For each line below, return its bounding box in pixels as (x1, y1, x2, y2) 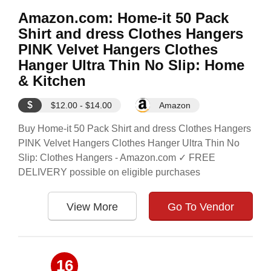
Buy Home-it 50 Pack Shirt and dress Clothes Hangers (18, 123, 251, 134)
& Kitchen (18, 73, 86, 89)
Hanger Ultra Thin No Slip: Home (18, 57, 244, 73)
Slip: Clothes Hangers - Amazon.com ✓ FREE (18, 152, 215, 163)
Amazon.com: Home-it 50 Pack (18, 10, 229, 26)
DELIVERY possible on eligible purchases (18, 167, 200, 177)
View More (67, 201, 118, 213)
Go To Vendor (168, 201, 234, 213)
